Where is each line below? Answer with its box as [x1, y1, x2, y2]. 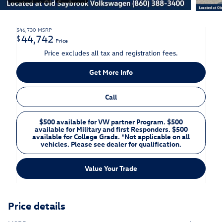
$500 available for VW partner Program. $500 [39, 116, 183, 126]
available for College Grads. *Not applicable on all [32, 131, 190, 141]
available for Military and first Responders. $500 [34, 124, 188, 134]
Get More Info [89, 67, 133, 77]
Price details [8, 198, 65, 212]
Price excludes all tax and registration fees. [44, 48, 178, 58]
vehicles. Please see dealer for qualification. [41, 139, 181, 149]
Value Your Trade [85, 164, 137, 173]
